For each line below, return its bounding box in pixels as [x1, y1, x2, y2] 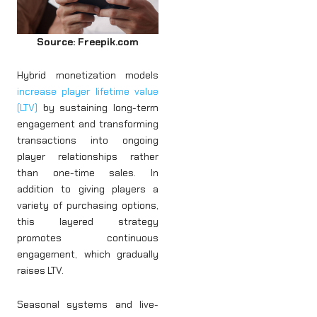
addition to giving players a [17, 183, 158, 196]
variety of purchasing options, [17, 199, 158, 212]
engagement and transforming [17, 117, 158, 131]
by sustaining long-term [38, 101, 158, 115]
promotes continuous [17, 231, 158, 245]
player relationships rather [17, 150, 158, 163]
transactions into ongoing [17, 134, 158, 147]
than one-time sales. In [17, 166, 158, 180]
